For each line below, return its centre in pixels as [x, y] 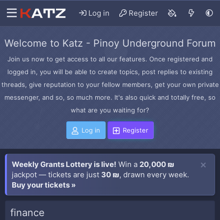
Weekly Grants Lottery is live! [64, 164]
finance [27, 213]
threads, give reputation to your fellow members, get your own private [110, 84]
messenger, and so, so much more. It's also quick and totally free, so [110, 97]
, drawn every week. [154, 175]
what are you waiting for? [110, 110]
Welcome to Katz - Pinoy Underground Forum [110, 43]
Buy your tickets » [44, 185]
